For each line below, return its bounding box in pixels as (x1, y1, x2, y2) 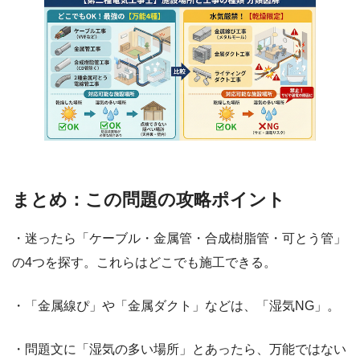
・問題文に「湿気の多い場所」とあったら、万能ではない (12, 342, 346, 357)
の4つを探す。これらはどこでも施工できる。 (12, 256, 276, 270)
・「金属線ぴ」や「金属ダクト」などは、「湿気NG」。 (12, 299, 340, 313)
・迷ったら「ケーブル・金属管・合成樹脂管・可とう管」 (12, 231, 346, 246)
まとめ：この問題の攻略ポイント (12, 190, 285, 211)
